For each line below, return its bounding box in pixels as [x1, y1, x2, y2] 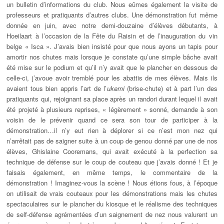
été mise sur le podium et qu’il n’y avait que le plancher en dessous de [6, 62, 217, 72]
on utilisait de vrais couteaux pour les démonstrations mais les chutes [6, 188, 217, 198]
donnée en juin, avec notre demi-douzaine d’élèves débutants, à [6, 20, 217, 30]
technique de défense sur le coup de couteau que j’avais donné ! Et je [6, 157, 217, 167]
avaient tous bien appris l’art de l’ [6, 83, 107, 93]
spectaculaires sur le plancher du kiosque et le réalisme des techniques [6, 199, 217, 209]
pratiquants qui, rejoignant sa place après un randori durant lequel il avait [6, 94, 217, 104]
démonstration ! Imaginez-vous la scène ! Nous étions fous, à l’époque [6, 178, 217, 188]
